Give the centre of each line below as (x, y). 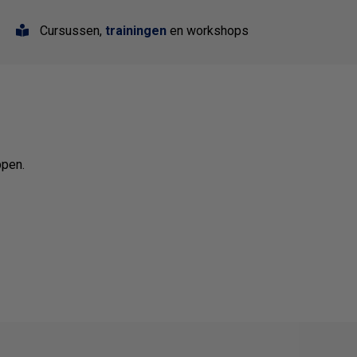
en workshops (208, 31)
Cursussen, (71, 31)
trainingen (136, 31)
